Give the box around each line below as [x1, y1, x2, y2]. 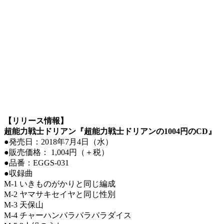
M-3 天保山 [4, 200, 43, 209]
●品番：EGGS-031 [4, 158, 69, 167]
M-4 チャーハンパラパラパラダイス [4, 210, 131, 219]
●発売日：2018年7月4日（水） [4, 137, 113, 146]
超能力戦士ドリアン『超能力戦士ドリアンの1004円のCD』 [4, 126, 216, 135]
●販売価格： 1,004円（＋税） [4, 147, 109, 156]
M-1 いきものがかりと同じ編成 [4, 179, 115, 188]
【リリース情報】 [4, 116, 68, 125]
